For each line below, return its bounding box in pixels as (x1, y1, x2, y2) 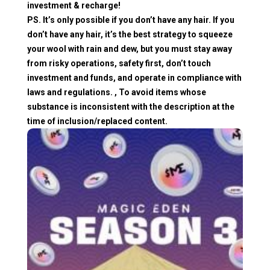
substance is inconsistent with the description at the (27, 101, 234, 111)
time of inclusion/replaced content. (27, 116, 168, 126)
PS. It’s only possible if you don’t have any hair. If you (27, 14, 234, 25)
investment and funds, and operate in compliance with (27, 72, 242, 83)
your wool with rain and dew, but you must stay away (27, 43, 232, 54)
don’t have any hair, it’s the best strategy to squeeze (27, 29, 233, 39)
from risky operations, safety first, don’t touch (27, 58, 211, 68)
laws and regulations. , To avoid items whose (27, 87, 206, 97)
